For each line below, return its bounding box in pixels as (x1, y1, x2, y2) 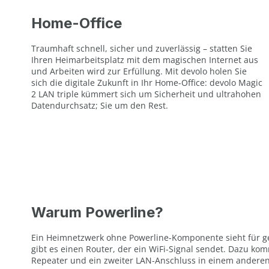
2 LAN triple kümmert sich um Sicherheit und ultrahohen (31, 88, 261, 100)
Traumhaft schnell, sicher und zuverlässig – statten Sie (31, 42, 252, 54)
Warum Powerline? (31, 203, 163, 221)
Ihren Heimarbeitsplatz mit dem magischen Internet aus (31, 53, 258, 65)
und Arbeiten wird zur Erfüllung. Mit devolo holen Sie (31, 65, 247, 77)
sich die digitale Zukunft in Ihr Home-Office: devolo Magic (31, 76, 262, 88)
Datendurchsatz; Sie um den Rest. (31, 99, 168, 111)
